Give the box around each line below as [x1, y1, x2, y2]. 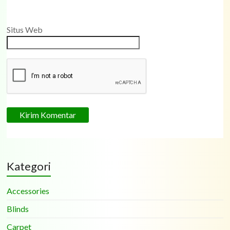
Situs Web [7, 25, 43, 35]
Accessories [7, 185, 50, 196]
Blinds [7, 203, 29, 214]
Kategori [7, 159, 51, 173]
